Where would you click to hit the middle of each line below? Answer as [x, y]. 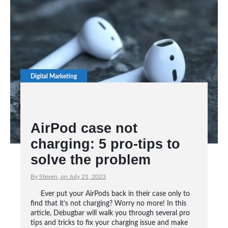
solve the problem [91, 160]
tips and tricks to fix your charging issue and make [109, 223]
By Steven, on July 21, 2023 [68, 177]
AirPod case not [84, 128]
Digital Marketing [54, 76]
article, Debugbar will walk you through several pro [110, 213]
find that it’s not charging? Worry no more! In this [109, 204]
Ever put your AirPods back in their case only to [116, 194]
